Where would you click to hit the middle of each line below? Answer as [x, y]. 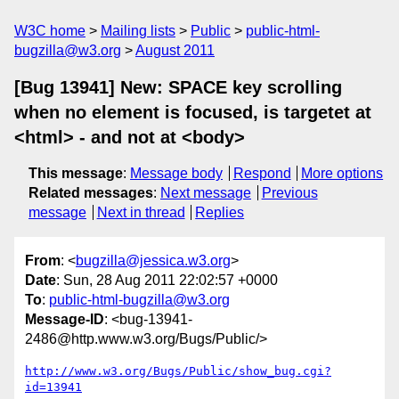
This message [76, 173]
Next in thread [141, 212]
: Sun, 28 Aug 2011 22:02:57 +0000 [167, 281]
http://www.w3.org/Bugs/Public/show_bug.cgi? [178, 371]
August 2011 [175, 50]
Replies [220, 212]
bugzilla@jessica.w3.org [153, 261]
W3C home [50, 31]
